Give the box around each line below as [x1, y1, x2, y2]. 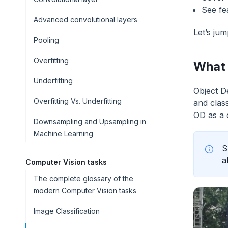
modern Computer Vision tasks [34, 186, 136, 195]
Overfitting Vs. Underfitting [34, 97, 122, 105]
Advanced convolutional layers [34, 15, 137, 24]
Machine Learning [34, 129, 93, 138]
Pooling [34, 36, 59, 44]
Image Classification [34, 207, 100, 215]
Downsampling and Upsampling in [34, 117, 146, 126]
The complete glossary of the [34, 174, 133, 183]
